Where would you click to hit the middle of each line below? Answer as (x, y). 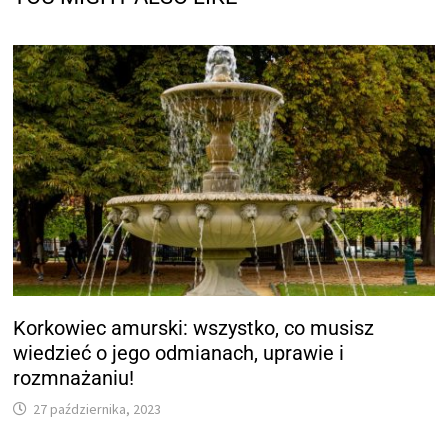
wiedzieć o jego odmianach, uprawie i (179, 352)
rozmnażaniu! (74, 377)
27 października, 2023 (97, 408)
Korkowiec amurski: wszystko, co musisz (194, 327)
